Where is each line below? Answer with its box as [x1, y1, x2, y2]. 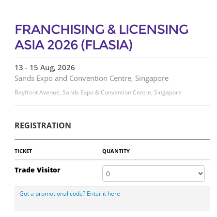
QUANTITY [102, 147, 130, 155]
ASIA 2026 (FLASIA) [15, 37, 132, 53]
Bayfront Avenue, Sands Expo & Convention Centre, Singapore [15, 88, 182, 96]
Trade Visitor [15, 165, 61, 174]
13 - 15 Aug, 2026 [15, 62, 75, 72]
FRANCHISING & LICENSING [15, 21, 188, 37]
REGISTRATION [15, 120, 71, 131]
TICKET [15, 147, 32, 155]
